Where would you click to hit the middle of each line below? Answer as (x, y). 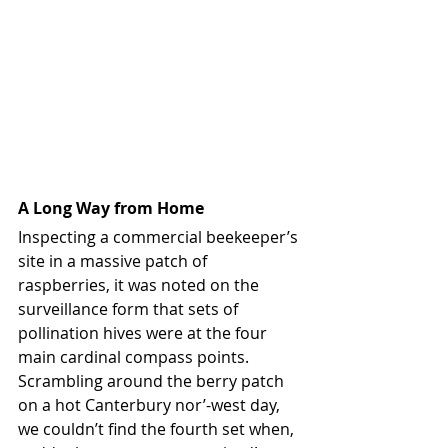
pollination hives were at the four (144, 332)
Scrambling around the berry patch (153, 380)
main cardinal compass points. (135, 356)
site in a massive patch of (114, 260)
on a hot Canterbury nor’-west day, (151, 404)
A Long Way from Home (111, 207)
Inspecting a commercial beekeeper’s (160, 236)
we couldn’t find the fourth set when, (158, 428)
